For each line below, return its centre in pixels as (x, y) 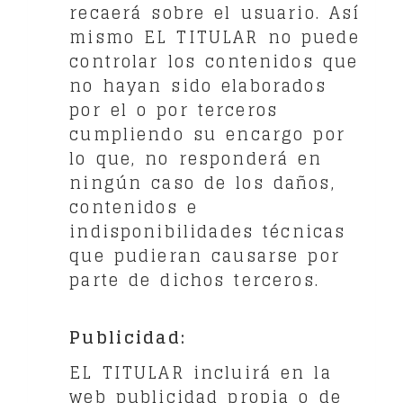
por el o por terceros (174, 109)
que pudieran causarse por (205, 255)
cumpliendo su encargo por (207, 134)
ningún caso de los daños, (202, 182)
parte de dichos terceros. (194, 279)
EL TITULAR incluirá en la (201, 372)
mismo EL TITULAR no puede (215, 36)
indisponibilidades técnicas (208, 231)
